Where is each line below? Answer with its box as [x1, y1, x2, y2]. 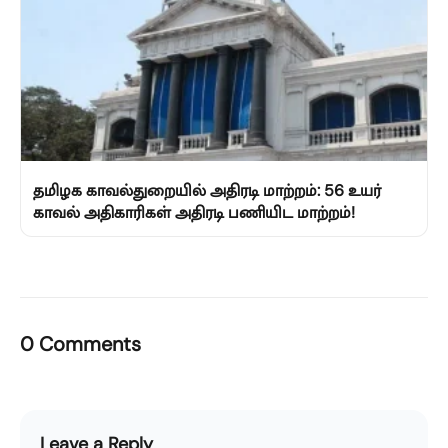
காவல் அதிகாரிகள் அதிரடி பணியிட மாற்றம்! [33, 202, 355, 224]
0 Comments [20, 331, 141, 358]
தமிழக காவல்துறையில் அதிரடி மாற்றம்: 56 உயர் [33, 180, 381, 202]
